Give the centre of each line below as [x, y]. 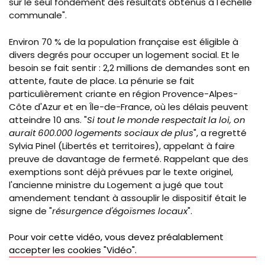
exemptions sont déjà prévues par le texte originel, [121, 172]
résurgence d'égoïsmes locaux [120, 211]
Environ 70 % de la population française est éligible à [124, 41]
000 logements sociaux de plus [125, 132]
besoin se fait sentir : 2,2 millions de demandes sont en [129, 67]
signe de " [30, 211]
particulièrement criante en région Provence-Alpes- [123, 93]
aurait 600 [32, 132]
